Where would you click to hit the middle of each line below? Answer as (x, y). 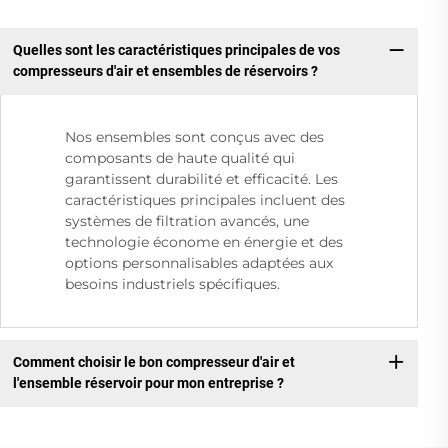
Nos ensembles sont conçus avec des (194, 136)
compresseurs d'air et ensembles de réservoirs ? (165, 71)
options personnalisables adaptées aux (199, 262)
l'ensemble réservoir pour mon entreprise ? (148, 383)
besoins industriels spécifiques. (172, 283)
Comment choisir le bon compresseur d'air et (153, 362)
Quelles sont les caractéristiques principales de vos (176, 50)
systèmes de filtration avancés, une (187, 220)
